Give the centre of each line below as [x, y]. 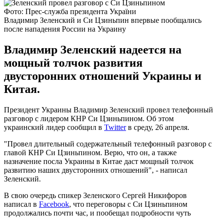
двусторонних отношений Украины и [103, 76]
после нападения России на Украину [65, 29]
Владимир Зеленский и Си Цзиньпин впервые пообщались [103, 20]
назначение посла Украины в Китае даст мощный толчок [99, 161]
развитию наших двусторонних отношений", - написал [96, 170]
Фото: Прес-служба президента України [70, 11]
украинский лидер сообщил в [54, 127]
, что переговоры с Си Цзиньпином [128, 204]
